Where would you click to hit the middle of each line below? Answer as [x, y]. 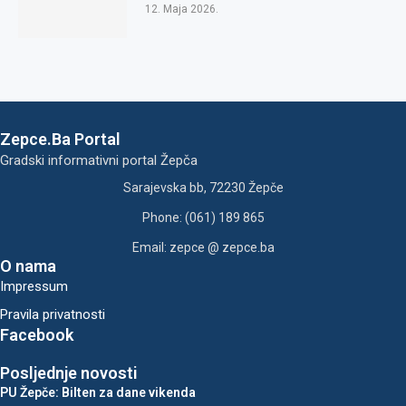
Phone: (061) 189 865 [203, 217]
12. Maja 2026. [182, 9]
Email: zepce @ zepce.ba [203, 247]
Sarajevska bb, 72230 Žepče [203, 188]
